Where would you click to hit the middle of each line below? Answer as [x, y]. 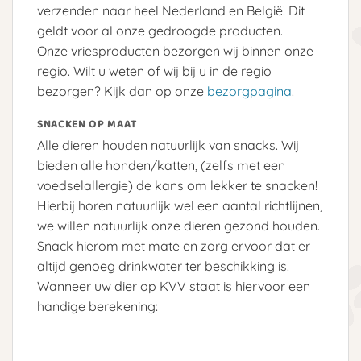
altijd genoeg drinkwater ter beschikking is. [163, 266]
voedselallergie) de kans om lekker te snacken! [177, 185]
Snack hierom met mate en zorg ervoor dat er [174, 245]
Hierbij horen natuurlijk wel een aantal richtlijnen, [180, 205]
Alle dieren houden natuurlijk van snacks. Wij [168, 145]
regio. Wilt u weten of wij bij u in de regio [154, 71]
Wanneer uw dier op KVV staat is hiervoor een [174, 286]
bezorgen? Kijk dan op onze [122, 91]
